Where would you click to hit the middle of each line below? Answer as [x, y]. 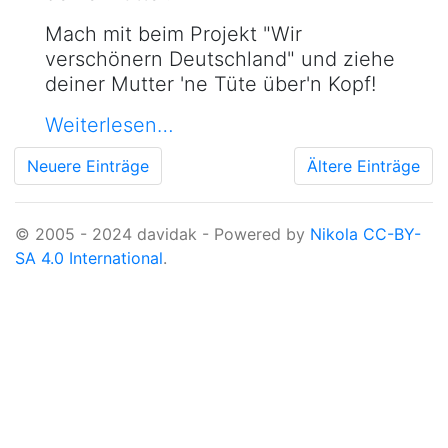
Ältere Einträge [363, 166]
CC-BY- [392, 234]
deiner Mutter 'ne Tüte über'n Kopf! [210, 84]
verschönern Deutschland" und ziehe [220, 59]
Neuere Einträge [88, 166]
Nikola [334, 234]
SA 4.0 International [89, 258]
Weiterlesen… [109, 125]
